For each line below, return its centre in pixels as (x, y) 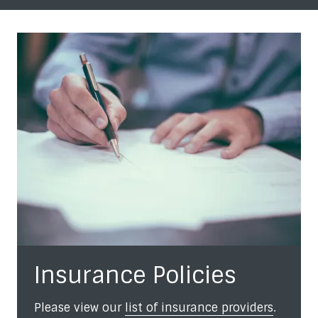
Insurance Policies (135, 275)
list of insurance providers (199, 307)
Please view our (79, 307)
